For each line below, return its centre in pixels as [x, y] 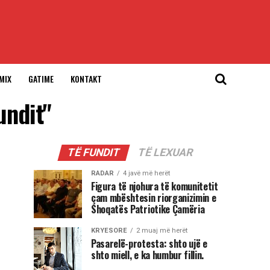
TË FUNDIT [94, 152]
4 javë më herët [146, 173]
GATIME [41, 79]
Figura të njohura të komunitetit [155, 186]
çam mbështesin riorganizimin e [154, 198]
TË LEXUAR [165, 152]
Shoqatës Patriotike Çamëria [148, 209]
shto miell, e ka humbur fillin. [148, 255]
